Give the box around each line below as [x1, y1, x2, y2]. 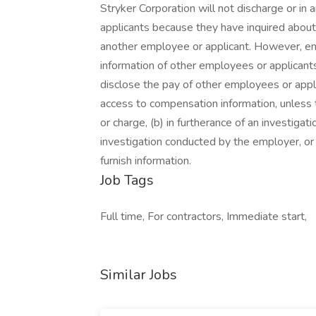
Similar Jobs [100, 265, 177, 284]
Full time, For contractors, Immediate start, [100, 209, 307, 224]
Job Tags [100, 171, 154, 190]
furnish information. [100, 153, 191, 169]
